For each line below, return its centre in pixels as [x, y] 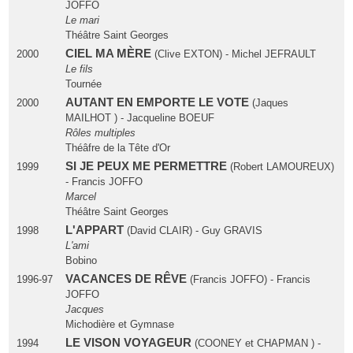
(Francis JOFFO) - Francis [250, 280]
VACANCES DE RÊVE [127, 279]
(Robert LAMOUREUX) [282, 167]
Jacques [84, 310]
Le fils [79, 69]
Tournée [83, 84]
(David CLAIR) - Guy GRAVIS [194, 231]
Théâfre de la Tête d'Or [117, 148]
